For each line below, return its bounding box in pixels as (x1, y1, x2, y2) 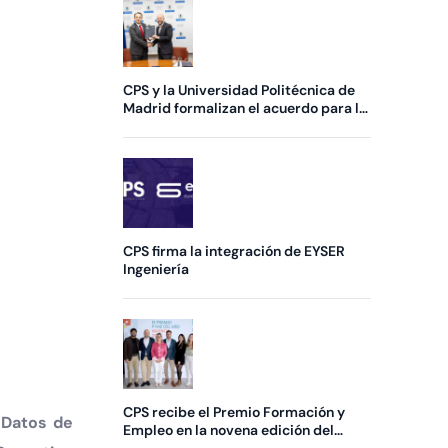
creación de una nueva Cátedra (123, 117, 330, 136)
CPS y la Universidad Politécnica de (123, 81, 356, 100)
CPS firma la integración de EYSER (123, 242, 346, 261)
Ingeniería (123, 260, 190, 279)
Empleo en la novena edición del (123, 421, 335, 440)
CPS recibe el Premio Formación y (123, 403, 346, 422)
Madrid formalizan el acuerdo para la (123, 99, 368, 118)
